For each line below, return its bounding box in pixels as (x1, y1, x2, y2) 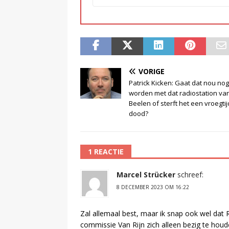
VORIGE (139, 66, 165, 76)
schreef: (177, 169, 203, 179)
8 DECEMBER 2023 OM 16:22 (117, 183, 189, 191)
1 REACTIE (88, 146, 124, 156)
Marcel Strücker (117, 169, 175, 179)
